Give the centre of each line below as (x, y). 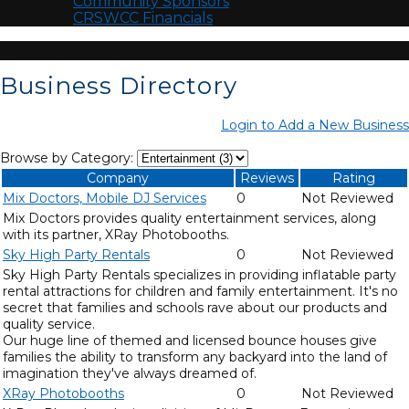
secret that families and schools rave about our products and (195, 308)
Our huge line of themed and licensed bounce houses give (190, 341)
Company (118, 178)
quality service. (49, 324)
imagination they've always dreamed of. (130, 373)
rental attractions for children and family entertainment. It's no (200, 291)
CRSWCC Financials (143, 18)
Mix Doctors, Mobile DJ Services (105, 198)
